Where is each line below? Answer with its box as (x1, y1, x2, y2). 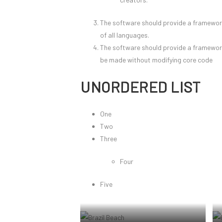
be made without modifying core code (100, 55, 213, 64)
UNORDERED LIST (80, 78, 201, 96)
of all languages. (100, 31, 149, 39)
